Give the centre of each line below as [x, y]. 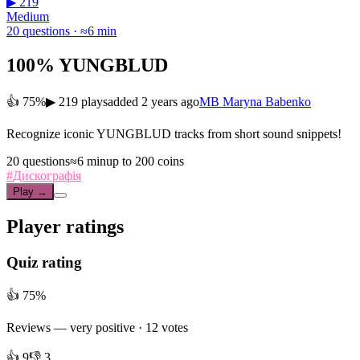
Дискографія [47, 175]
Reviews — [38, 328]
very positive [102, 328]
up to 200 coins [145, 161]
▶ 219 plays [77, 101]
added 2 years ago [153, 101]
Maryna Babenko [265, 101]
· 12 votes [162, 328]
